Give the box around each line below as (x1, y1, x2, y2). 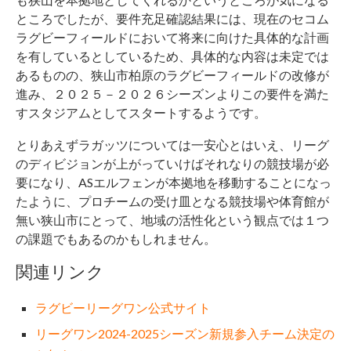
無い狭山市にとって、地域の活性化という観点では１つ (16, 212, 329, 227)
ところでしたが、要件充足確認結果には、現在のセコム (16, 10, 329, 26)
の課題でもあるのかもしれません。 (16, 230, 216, 246)
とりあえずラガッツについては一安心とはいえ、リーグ (16, 136, 329, 152)
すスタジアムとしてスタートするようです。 (16, 104, 266, 120)
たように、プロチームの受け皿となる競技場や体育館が (16, 193, 329, 208)
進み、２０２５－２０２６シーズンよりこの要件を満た (16, 85, 329, 101)
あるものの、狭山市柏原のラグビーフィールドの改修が (16, 67, 329, 82)
